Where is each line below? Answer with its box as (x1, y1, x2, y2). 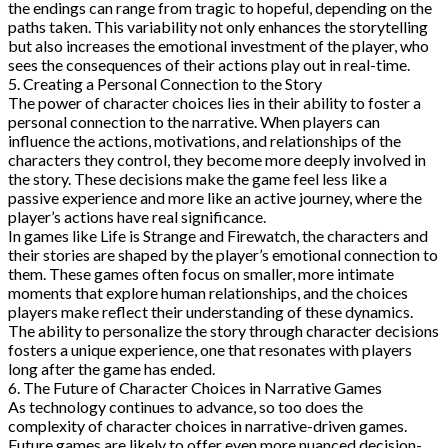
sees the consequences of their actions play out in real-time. (8, 54, 410, 74)
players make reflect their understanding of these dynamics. (8, 301, 413, 321)
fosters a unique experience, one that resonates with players (8, 339, 412, 359)
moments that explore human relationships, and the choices (8, 282, 408, 302)
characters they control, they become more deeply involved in (8, 149, 426, 169)
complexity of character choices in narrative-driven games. (8, 415, 407, 435)
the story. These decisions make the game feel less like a (8, 168, 387, 188)
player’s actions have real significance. (8, 206, 266, 226)
